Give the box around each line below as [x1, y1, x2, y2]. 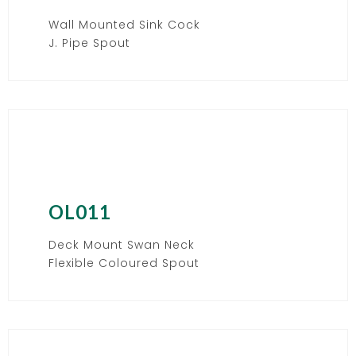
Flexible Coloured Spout [48, 254, 199, 271]
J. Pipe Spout [48, 34, 130, 51]
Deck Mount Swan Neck [48, 236, 195, 253]
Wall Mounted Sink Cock [48, 16, 200, 33]
